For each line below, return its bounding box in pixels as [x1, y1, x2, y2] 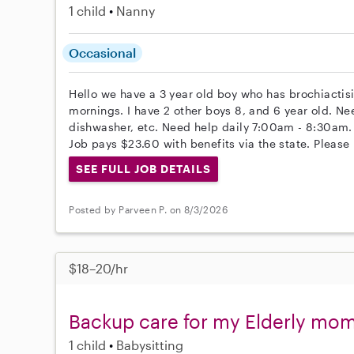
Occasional [69, 45, 137, 60]
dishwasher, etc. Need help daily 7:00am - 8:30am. [69, 120, 352, 134]
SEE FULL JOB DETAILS [76, 162, 211, 175]
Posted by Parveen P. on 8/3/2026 [69, 204, 228, 216]
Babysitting [116, 337, 184, 352]
